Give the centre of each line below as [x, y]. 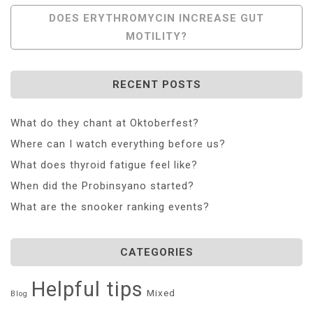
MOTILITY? [156, 36]
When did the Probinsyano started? [102, 185]
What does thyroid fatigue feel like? [104, 165]
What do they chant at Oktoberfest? [105, 123]
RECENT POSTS [156, 84]
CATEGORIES [156, 252]
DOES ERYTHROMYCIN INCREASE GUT [156, 18]
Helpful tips [87, 289]
